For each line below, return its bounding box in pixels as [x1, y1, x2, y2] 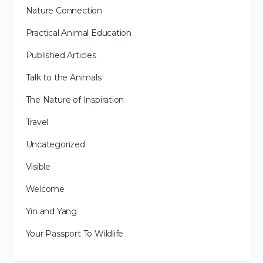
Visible [25, 161, 51, 172]
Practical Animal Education [25, 27, 132, 38]
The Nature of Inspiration [25, 94, 124, 105]
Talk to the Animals [25, 72, 102, 83]
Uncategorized [25, 139, 85, 150]
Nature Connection [25, 5, 102, 16]
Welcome [25, 183, 65, 194]
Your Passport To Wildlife [25, 228, 124, 239]
